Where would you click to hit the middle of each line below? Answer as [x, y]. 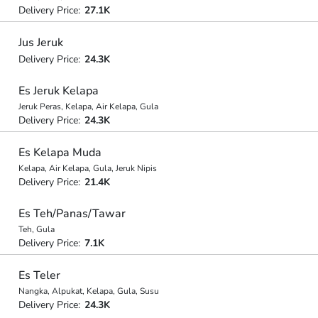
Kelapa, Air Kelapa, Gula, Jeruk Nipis [87, 168]
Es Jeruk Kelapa [58, 91]
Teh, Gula [36, 229]
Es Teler [39, 275]
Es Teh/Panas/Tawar [72, 214]
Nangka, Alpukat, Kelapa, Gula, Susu [88, 291]
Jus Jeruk [40, 42]
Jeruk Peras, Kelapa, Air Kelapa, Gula [88, 106]
